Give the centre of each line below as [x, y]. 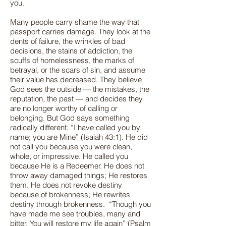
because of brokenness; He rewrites [70, 194]
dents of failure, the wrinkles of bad [68, 41]
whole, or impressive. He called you [69, 156]
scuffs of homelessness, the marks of [72, 60]
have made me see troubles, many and [75, 214]
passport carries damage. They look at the [80, 32]
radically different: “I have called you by [75, 127]
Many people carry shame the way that [75, 22]
